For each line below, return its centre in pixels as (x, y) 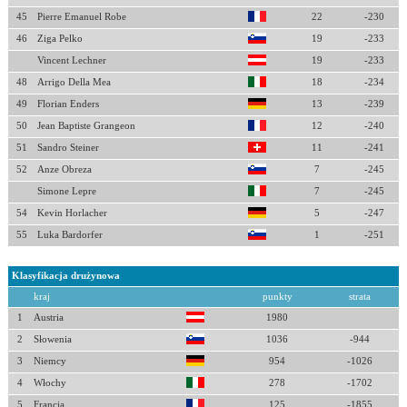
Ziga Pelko (60, 39)
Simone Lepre (66, 191)
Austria (48, 318)
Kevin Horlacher (72, 213)
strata (360, 297)
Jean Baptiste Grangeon (86, 126)
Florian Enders (68, 104)
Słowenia (52, 339)
